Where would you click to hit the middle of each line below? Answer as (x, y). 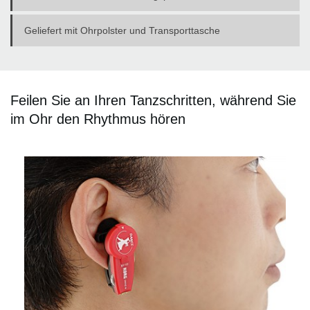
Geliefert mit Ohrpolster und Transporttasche (122, 30)
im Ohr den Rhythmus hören (98, 119)
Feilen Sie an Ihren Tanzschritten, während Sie (153, 100)
